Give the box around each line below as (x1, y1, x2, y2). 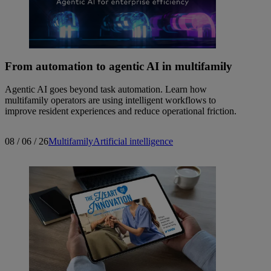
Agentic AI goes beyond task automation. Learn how (5, 84, 207, 95)
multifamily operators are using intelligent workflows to (5, 95, 216, 106)
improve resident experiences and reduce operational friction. (5, 106, 237, 117)
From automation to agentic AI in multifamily (5, 59, 232, 73)
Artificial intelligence (93, 136, 173, 147)
